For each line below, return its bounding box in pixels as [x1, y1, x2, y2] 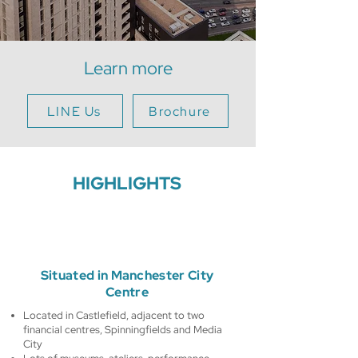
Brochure [149, 102, 211, 120]
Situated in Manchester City [40, 267, 214, 284]
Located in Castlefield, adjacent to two [23, 308, 205, 322]
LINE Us [46, 102, 102, 120]
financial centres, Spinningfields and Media [23, 323, 222, 336]
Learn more [83, 57, 173, 80]
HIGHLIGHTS [73, 172, 181, 195]
